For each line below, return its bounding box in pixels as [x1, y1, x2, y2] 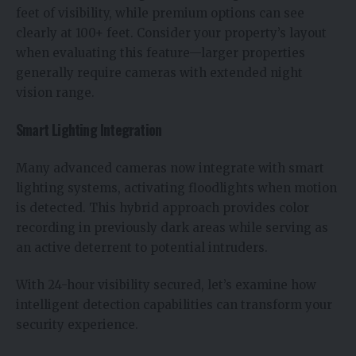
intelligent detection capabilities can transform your [16, 297, 332, 313]
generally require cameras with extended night [16, 64, 303, 80]
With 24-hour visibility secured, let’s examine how [16, 277, 316, 293]
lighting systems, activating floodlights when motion [16, 180, 337, 195]
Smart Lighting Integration [16, 119, 162, 141]
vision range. [16, 84, 95, 100]
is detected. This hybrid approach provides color [16, 199, 309, 215]
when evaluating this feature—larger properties [16, 44, 305, 60]
